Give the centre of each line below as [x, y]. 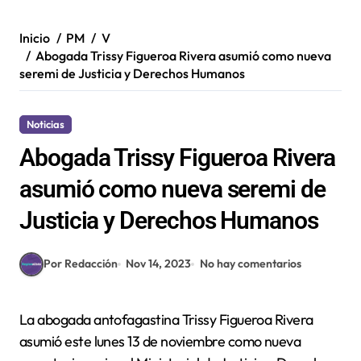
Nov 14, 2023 [159, 264]
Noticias [46, 124]
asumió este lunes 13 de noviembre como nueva [160, 341]
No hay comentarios [250, 264]
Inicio [35, 37]
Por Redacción [81, 264]
